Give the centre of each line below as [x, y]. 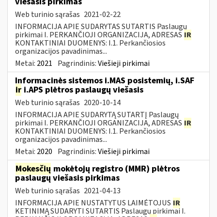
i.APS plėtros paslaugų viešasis [83, 90]
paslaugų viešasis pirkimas [67, 178]
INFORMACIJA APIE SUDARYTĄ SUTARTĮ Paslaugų [97, 115]
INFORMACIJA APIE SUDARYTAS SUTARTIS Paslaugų [101, 26]
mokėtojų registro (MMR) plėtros [116, 169]
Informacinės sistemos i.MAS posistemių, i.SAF [105, 80]
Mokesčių [33, 169]
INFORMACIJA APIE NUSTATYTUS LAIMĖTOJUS [94, 203]
